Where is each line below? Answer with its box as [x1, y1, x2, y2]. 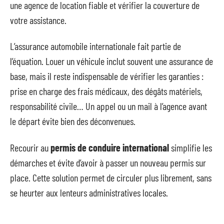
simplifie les [169, 141, 212, 153]
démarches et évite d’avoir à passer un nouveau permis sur [10, 156, 206, 168]
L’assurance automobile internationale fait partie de [10, 40, 181, 52]
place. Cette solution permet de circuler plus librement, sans [10, 171, 211, 183]
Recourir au [10, 141, 50, 153]
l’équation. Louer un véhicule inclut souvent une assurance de [10, 55, 213, 67]
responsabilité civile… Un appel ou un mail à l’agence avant [10, 100, 207, 112]
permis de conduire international [50, 141, 169, 153]
